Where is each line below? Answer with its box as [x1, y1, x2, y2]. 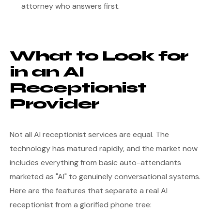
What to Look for [10, 47, 188, 64]
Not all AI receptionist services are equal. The [10, 129, 169, 139]
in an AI [10, 63, 85, 80]
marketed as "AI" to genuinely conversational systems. [10, 171, 201, 182]
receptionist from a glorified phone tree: [10, 200, 152, 210]
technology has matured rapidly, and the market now [10, 143, 198, 154]
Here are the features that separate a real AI [10, 186, 168, 196]
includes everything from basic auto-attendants [10, 157, 181, 168]
